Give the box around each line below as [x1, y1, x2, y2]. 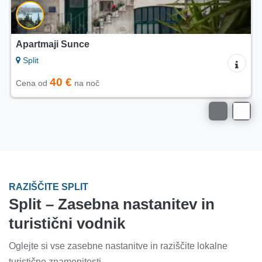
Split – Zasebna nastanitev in [9, 196, 215, 213]
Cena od [16, 78, 50, 88]
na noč [72, 78, 99, 88]
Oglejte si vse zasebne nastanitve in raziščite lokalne [9, 241, 227, 251]
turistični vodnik [9, 215, 125, 232]
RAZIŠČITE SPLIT [9, 182, 88, 192]
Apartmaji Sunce [16, 39, 89, 50]
